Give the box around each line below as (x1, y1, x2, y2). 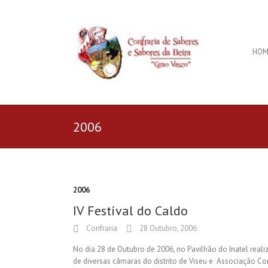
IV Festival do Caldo (73, 202, 188, 219)
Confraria (84, 223, 117, 233)
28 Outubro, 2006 (138, 223, 197, 233)
